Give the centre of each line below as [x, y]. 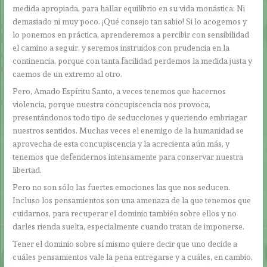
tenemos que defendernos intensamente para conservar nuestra [128, 156]
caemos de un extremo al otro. [68, 74]
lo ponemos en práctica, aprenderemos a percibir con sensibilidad [131, 35]
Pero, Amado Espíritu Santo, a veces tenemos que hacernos [119, 91]
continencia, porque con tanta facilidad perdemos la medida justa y [133, 61]
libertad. [27, 170]
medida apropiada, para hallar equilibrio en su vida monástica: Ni [129, 9]
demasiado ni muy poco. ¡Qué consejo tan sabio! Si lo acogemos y [130, 22]
